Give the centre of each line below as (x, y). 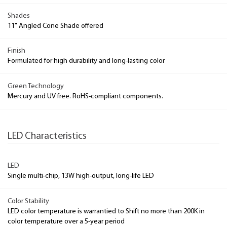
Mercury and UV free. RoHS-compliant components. (85, 96)
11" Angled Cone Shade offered (55, 26)
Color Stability (28, 201)
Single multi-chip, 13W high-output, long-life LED (81, 176)
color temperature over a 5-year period (66, 221)
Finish (16, 51)
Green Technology (36, 86)
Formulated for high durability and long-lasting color (86, 61)
